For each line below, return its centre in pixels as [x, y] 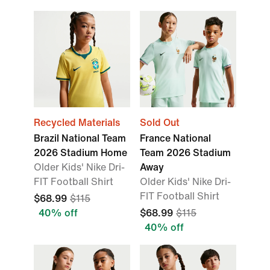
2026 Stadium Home [80, 153]
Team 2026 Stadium [185, 153]
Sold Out [160, 123]
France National [175, 138]
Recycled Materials [77, 123]
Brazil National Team [80, 138]
